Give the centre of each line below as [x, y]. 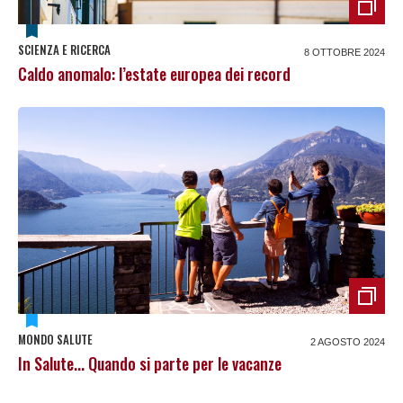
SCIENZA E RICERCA [64, 50]
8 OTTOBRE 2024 [345, 53]
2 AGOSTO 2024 [348, 341]
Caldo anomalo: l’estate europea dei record [154, 74]
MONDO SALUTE [55, 339]
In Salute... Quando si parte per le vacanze [150, 363]
